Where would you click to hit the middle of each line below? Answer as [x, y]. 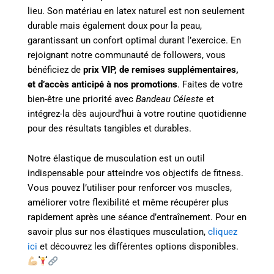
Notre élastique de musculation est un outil [116, 159]
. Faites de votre [210, 84]
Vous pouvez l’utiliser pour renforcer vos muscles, [130, 188]
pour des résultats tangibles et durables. [109, 128]
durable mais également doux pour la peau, [115, 25]
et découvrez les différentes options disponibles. [138, 247]
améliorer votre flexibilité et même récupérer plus [128, 203]
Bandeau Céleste [170, 99]
